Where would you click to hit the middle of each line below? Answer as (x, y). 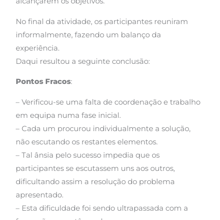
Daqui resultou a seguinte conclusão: (83, 61)
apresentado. (40, 195)
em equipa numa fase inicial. (69, 115)
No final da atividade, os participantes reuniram (102, 21)
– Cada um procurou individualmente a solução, (103, 128)
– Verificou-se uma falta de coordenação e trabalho (108, 102)
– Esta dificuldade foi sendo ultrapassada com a (102, 208)
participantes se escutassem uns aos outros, (96, 168)
